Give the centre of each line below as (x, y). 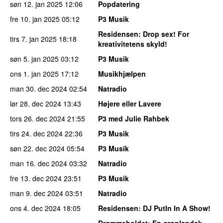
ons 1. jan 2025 (34, 74)
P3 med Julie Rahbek (134, 119)
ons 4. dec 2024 (35, 208)
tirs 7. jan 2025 (33, 39)
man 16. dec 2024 (39, 164)
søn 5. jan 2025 (34, 59)
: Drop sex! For (164, 34)
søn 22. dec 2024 (37, 149)
